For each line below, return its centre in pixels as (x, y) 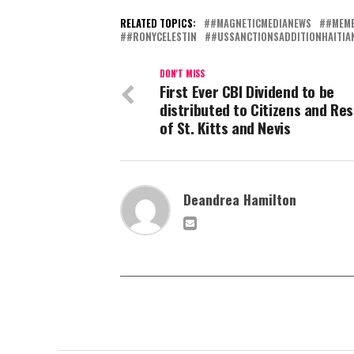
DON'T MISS (182, 74)
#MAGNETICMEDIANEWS (261, 24)
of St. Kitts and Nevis (225, 128)
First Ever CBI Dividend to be (247, 92)
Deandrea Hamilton (240, 200)
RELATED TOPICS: (158, 24)
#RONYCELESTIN (162, 37)
